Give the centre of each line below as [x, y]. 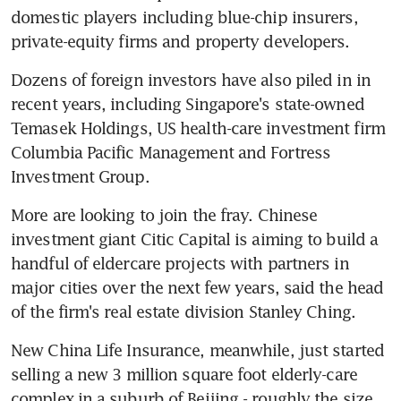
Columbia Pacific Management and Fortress [171, 152]
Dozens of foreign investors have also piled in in [191, 79]
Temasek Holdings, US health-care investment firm [198, 128]
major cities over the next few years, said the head [197, 287]
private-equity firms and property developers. [180, 41]
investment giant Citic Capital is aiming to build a [195, 239]
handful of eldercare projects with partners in [180, 263]
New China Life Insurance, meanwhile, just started [197, 350]
